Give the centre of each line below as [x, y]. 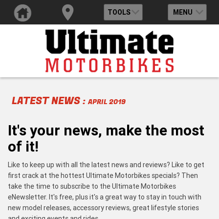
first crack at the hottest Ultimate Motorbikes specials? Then [103, 175]
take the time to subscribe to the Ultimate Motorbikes [92, 186]
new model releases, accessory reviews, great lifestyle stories [103, 208]
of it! [23, 146]
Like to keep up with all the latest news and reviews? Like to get [106, 164]
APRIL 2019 [107, 102]
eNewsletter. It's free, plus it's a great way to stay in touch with [105, 197]
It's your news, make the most [106, 130]
